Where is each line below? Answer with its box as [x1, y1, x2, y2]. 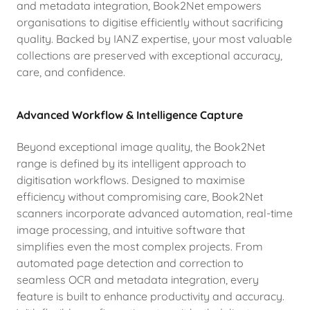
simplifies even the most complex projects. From [17, 239, 263, 253]
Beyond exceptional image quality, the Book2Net [17, 140, 265, 154]
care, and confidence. [17, 65, 125, 79]
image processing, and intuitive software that [17, 223, 245, 237]
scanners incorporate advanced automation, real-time [17, 206, 293, 220]
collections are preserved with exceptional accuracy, [17, 48, 282, 62]
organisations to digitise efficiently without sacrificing [17, 15, 283, 29]
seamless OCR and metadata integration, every [17, 273, 259, 286]
